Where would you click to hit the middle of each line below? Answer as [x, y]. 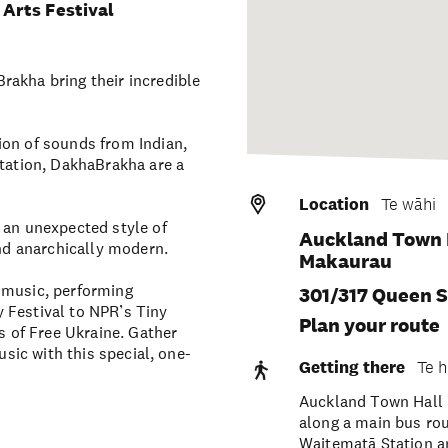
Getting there [351, 367]
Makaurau [345, 261]
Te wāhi [408, 204]
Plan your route [369, 325]
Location [333, 204]
